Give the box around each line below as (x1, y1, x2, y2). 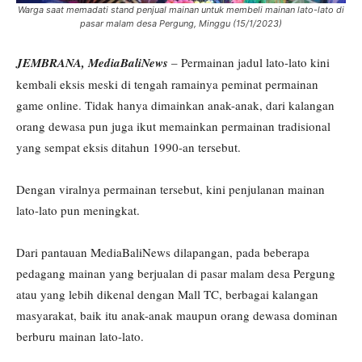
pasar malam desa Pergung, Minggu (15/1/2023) (80, 17, 282, 29)
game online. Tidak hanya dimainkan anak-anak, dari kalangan (16, 96, 335, 113)
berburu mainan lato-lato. (16, 327, 144, 344)
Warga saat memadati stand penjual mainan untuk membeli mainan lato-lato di (18, 3, 344, 15)
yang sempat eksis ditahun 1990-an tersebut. (16, 138, 241, 155)
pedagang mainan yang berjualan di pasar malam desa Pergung (16, 264, 335, 281)
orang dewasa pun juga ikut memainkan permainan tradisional (16, 117, 330, 134)
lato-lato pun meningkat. (16, 201, 140, 218)
